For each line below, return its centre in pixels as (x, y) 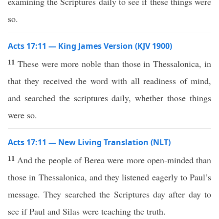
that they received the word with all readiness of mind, (109, 81)
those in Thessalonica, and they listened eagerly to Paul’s (109, 177)
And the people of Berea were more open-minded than (114, 160)
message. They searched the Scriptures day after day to (109, 194)
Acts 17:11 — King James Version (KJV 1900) (90, 46)
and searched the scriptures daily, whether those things (109, 98)
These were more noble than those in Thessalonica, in (114, 64)
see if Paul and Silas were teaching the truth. (87, 211)
